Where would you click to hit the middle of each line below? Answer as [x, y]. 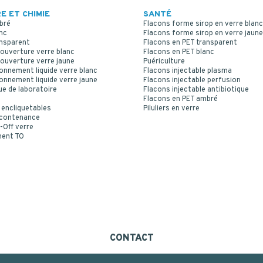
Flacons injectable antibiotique [196, 90]
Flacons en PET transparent [190, 43]
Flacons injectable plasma [188, 71]
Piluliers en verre [171, 108]
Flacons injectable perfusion [192, 80]
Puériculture [164, 61]
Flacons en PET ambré [181, 99]
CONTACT [131, 238]
